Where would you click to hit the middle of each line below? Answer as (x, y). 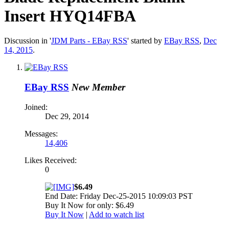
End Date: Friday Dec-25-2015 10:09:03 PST (119, 196)
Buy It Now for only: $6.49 (89, 205)
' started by (146, 41)
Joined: (36, 107)
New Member (98, 87)
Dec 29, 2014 (67, 116)
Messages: (41, 133)
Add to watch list (117, 214)
